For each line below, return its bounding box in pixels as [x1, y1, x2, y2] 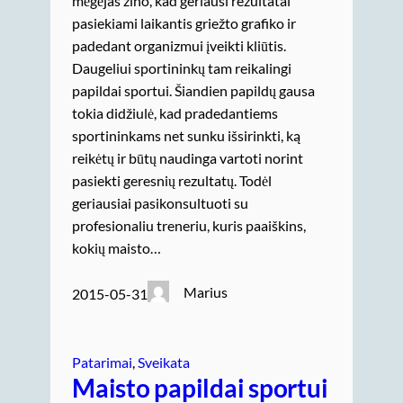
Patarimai [72, 353, 132, 371]
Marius [184, 282, 228, 300]
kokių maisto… [72, 238, 161, 256]
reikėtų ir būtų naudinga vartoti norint [72, 148, 303, 166]
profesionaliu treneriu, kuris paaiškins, [72, 216, 306, 234]
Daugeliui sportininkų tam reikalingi [72, 58, 291, 76]
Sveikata [138, 353, 190, 371]
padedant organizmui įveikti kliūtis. [72, 36, 286, 54]
